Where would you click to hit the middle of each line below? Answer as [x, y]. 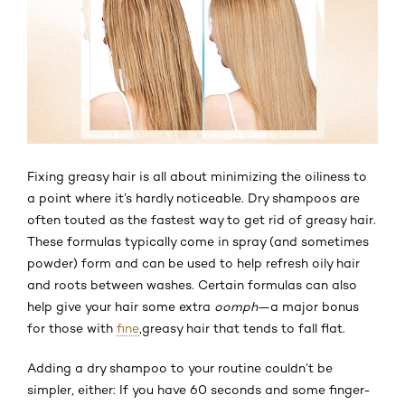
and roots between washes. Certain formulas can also [192, 284]
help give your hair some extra [121, 306]
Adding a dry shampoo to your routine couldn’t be [180, 367]
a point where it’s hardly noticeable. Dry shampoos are [193, 198]
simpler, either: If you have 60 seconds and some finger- [199, 389]
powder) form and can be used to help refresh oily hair [193, 263]
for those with [72, 328]
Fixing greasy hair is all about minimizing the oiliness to [197, 176]
